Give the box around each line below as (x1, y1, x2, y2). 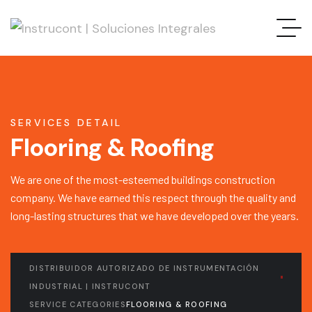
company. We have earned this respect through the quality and (10, 191, 296, 204)
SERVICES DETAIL (10, 116, 122, 129)
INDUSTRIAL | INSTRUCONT (29, 281, 151, 291)
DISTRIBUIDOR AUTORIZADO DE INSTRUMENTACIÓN (29, 263, 260, 273)
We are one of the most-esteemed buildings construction (10, 173, 275, 186)
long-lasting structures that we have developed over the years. (10, 209, 299, 222)
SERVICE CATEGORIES (29, 299, 127, 309)
